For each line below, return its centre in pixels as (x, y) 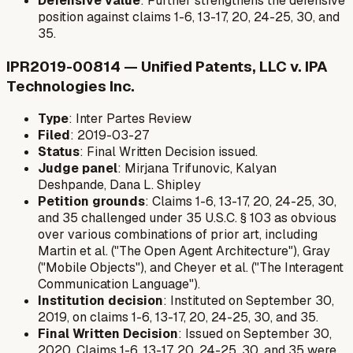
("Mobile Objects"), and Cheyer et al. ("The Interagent (191, 268)
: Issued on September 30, (255, 334)
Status (59, 152)
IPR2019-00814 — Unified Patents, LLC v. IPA (167, 66)
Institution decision (100, 301)
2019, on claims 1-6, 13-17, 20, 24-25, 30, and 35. (178, 318)
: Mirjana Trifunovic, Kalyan (197, 169)
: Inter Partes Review (130, 119)
